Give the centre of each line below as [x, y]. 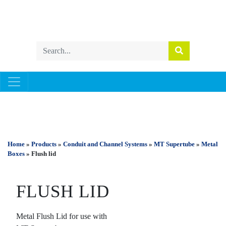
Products [44, 144]
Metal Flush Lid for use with [61, 216]
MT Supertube [174, 144]
